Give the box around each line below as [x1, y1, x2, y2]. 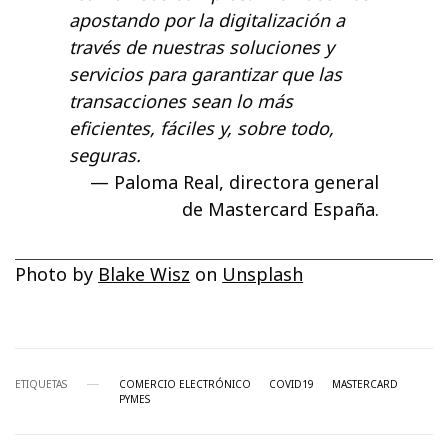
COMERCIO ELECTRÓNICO [119, 377, 251, 392]
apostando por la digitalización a [69, 8, 345, 33]
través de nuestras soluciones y [69, 35, 334, 60]
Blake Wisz [98, 262, 191, 287]
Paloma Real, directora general [114, 170, 379, 195]
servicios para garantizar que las [69, 62, 342, 87]
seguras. [69, 143, 141, 168]
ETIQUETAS [15, 377, 67, 392]
